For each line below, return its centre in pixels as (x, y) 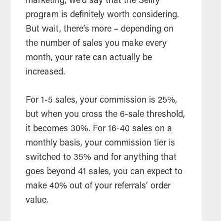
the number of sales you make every (96, 44)
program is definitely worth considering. (103, 15)
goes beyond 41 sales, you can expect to (104, 172)
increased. (47, 72)
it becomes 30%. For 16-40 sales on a (99, 129)
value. (38, 201)
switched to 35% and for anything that (101, 158)
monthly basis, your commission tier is (101, 143)
